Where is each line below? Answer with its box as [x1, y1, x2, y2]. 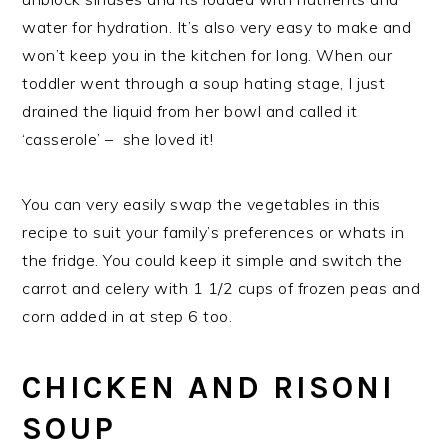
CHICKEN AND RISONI [22, 369, 396, 407]
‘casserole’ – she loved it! [22, 129, 214, 150]
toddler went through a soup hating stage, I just [22, 73, 386, 94]
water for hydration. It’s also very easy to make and [22, 17, 412, 38]
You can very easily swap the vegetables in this [22, 194, 381, 215]
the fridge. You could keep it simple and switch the [22, 250, 403, 271]
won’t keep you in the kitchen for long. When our [22, 45, 393, 66]
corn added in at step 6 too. [22, 306, 233, 327]
